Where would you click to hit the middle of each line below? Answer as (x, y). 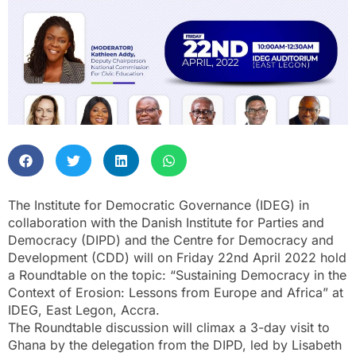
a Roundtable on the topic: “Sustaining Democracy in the (177, 275)
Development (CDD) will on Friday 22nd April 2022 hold (177, 258)
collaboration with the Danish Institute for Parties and (166, 223)
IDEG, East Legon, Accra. (84, 310)
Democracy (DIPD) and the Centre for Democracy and (171, 240)
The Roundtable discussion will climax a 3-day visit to (169, 328)
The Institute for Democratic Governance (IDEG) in (159, 205)
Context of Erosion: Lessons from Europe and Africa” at (176, 293)
